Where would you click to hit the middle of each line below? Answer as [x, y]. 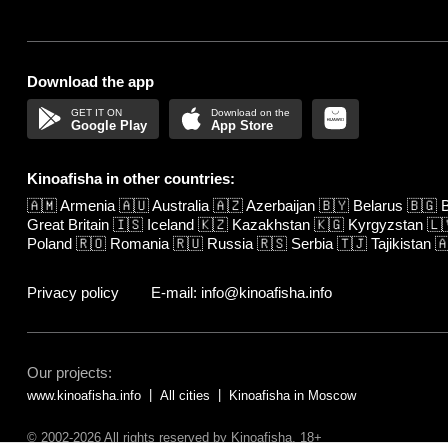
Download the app [90, 81]
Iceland [170, 224]
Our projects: [69, 372]
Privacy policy [73, 292]
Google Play [109, 125]
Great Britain [68, 224]
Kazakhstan [271, 224]
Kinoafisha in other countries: [131, 178]
